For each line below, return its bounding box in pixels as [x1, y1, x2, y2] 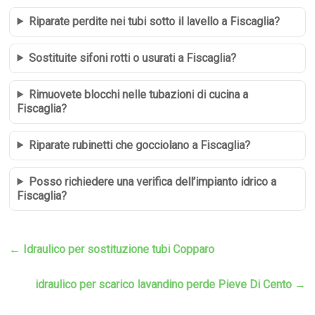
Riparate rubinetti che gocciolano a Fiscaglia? [29, 138, 251, 152]
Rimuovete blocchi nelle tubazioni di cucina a [29, 87, 249, 101]
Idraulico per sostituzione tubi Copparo [20, 242, 215, 256]
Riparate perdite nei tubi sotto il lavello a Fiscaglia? [29, 14, 281, 28]
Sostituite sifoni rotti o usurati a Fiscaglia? [29, 51, 237, 65]
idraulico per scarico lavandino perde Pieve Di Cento [34, 277, 295, 291]
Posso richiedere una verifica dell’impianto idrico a [29, 174, 277, 188]
